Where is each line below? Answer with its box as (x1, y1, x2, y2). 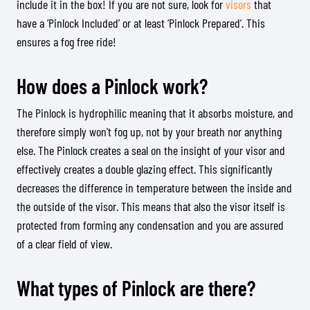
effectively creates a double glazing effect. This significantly (17, 161, 273, 176)
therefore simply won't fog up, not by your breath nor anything (17, 124, 282, 139)
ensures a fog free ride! (17, 34, 116, 49)
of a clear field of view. (17, 236, 112, 251)
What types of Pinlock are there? (17, 275, 255, 300)
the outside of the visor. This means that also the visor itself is (17, 199, 285, 214)
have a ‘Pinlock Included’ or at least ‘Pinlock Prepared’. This (17, 15, 265, 30)
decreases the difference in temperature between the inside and (17, 180, 292, 195)
